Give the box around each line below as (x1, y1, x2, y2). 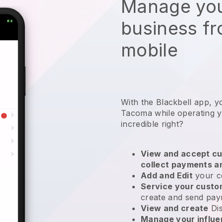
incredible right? (121, 118, 186, 129)
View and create (141, 203, 209, 213)
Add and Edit (141, 170, 193, 180)
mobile (121, 39, 178, 61)
